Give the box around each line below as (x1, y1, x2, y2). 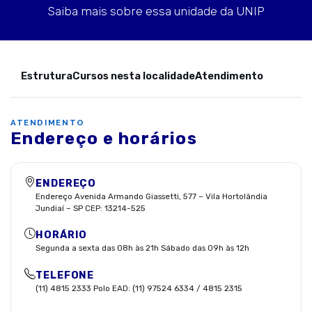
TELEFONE (36, 269, 95, 281)
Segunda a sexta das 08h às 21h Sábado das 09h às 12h (36, 243, 250, 253)
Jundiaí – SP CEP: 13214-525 (36, 203, 146, 214)
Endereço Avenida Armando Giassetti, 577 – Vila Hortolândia (36, 192, 268, 202)
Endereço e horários (10, 128, 198, 148)
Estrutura (21, 69, 72, 82)
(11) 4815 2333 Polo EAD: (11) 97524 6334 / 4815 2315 (36, 283, 243, 293)
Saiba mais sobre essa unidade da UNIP (47, 4, 265, 18)
